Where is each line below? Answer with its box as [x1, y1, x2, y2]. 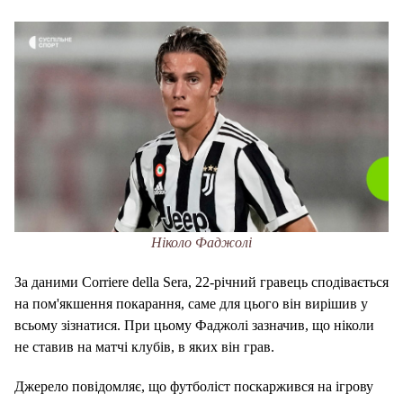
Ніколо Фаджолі [151, 234, 252, 250]
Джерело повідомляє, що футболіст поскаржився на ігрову [14, 378, 373, 394]
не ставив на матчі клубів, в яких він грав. [14, 338, 274, 354]
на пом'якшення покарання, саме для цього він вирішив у [14, 295, 368, 311]
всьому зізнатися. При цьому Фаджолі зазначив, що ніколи [14, 317, 374, 333]
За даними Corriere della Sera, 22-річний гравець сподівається [14, 273, 389, 290]
